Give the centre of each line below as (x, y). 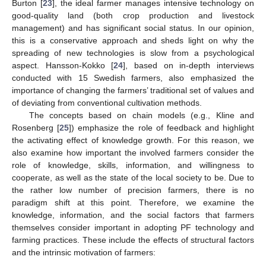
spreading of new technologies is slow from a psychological (133, 53)
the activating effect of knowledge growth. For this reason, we (133, 140)
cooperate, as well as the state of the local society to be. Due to (133, 178)
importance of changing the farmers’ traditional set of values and (133, 91)
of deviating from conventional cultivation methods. (107, 103)
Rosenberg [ (36, 128)
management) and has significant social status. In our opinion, (133, 28)
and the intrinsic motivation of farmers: (84, 253)
